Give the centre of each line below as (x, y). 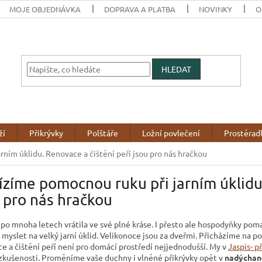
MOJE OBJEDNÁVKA (45, 9)
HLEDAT (177, 69)
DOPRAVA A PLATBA (140, 9)
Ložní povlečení (171, 133)
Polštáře (103, 133)
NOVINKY (216, 9)
